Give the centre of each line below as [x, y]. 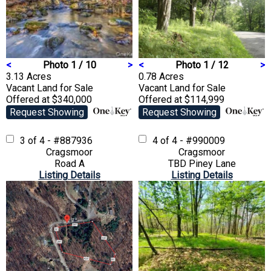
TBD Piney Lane [202, 163]
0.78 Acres [161, 76]
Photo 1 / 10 [69, 65]
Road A [69, 163]
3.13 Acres [29, 76]
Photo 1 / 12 [202, 65]
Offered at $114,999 [181, 99]
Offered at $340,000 [49, 99]
